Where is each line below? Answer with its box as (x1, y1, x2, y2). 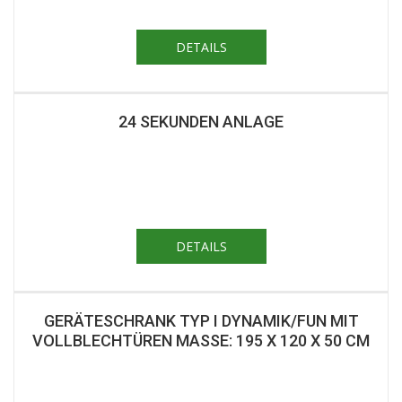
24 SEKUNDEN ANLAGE (118, 112, 284, 132)
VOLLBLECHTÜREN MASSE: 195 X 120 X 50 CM (32, 331, 356, 351)
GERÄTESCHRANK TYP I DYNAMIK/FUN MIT (43, 311, 359, 331)
